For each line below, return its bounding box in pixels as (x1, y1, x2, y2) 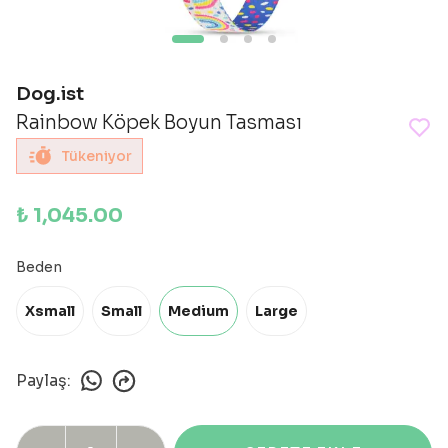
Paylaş (16, 370, 67, 391)
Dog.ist (16, 83, 84, 105)
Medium (168, 302, 229, 320)
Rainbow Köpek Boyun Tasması (16, 111, 302, 135)
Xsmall (25, 302, 75, 320)
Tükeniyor (61, 147, 132, 165)
